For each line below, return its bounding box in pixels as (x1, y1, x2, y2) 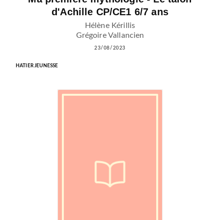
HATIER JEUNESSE (16, 63, 58, 69)
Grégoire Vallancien (76, 31, 144, 40)
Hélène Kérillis (84, 22, 136, 30)
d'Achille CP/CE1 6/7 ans (52, 6, 168, 18)
